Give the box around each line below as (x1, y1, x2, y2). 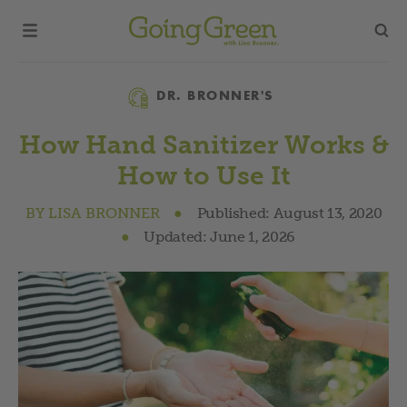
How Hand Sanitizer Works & (18, 129, 389, 159)
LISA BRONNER (47, 204, 160, 221)
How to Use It (116, 160, 291, 190)
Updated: (144, 228, 207, 244)
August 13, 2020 (270, 204, 382, 221)
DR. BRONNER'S (151, 87, 274, 104)
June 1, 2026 (206, 228, 295, 244)
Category (203, 78, 298, 104)
